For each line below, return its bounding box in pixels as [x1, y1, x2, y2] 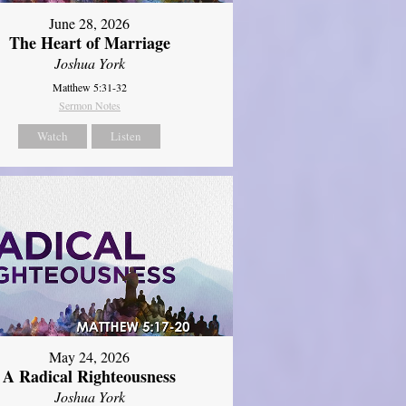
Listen [111, 127, 142, 144]
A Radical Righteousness [3, 364, 177, 389]
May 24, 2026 [49, 347, 130, 367]
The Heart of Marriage [8, 30, 170, 54]
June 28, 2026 [49, 13, 130, 33]
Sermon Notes [58, 97, 121, 112]
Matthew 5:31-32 [52, 79, 127, 94]
